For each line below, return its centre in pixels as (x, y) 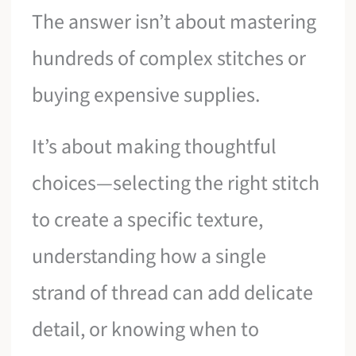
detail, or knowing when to (146, 330)
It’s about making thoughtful (155, 147)
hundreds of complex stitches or (169, 58)
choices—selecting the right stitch (176, 184)
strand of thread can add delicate (173, 293)
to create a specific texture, (148, 220)
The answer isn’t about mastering (174, 21)
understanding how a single (149, 257)
